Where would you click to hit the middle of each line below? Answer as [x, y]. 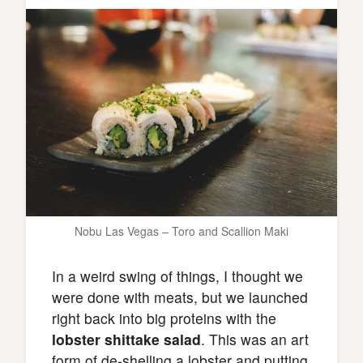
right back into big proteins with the [164, 318]
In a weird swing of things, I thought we [177, 275]
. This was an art [255, 339]
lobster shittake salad [126, 339]
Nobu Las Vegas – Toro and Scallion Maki [181, 231]
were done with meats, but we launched [180, 297]
